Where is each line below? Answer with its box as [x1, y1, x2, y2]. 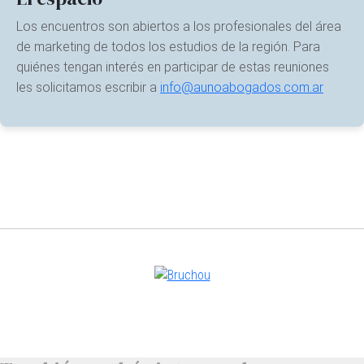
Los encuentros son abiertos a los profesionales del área [16, 19, 341, 34]
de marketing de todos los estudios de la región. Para [16, 39, 320, 54]
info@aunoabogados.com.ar [160, 80, 323, 95]
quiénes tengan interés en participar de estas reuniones [16, 59, 329, 75]
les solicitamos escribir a [16, 80, 160, 95]
